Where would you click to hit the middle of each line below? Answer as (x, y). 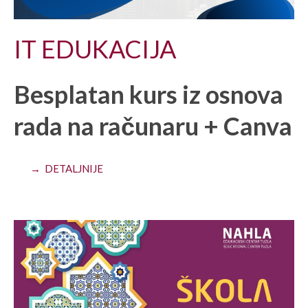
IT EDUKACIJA (95, 48)
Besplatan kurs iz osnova (148, 94)
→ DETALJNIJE (67, 168)
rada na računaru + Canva (153, 125)
